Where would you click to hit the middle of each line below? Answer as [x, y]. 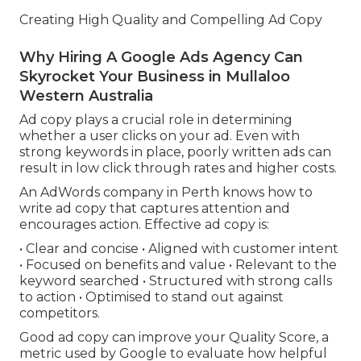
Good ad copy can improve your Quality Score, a [174, 338]
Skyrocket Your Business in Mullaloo [155, 77]
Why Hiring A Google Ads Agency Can [161, 58]
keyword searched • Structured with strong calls [176, 281]
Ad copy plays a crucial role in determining [156, 120]
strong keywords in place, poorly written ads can [175, 152]
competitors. [60, 313]
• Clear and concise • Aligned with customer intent [179, 249]
